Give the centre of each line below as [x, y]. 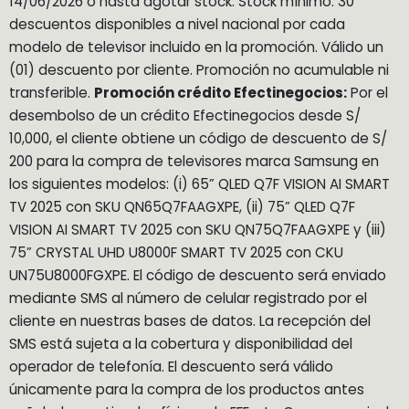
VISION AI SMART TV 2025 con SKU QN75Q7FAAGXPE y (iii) [198, 229]
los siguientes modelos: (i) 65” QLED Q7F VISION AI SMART [199, 184]
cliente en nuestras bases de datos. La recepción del [190, 320]
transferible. [52, 92]
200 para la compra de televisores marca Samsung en [194, 161]
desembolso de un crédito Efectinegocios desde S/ [185, 115]
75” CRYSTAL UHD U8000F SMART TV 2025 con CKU [176, 252]
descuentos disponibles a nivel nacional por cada [177, 24]
